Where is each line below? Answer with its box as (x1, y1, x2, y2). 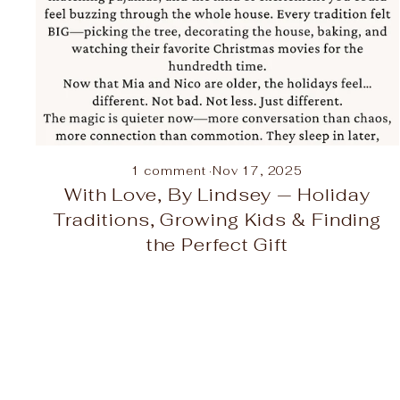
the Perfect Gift (146, 232, 289, 256)
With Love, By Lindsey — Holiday (63, 182, 371, 206)
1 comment (131, 162, 210, 179)
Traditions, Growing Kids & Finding (53, 207, 382, 231)
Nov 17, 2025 (212, 162, 304, 179)
